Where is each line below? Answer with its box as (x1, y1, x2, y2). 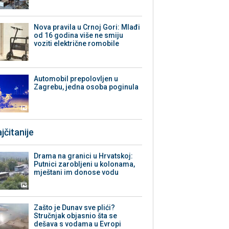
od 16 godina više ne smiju (34, 31, 124, 40)
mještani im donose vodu (34, 168, 119, 177)
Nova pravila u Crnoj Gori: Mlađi (34, 23, 141, 32)
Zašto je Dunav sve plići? (34, 203, 116, 212)
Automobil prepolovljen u (34, 75, 119, 83)
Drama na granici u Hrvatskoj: (34, 152, 133, 161)
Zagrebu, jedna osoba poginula (34, 83, 139, 91)
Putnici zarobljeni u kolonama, (34, 160, 135, 169)
